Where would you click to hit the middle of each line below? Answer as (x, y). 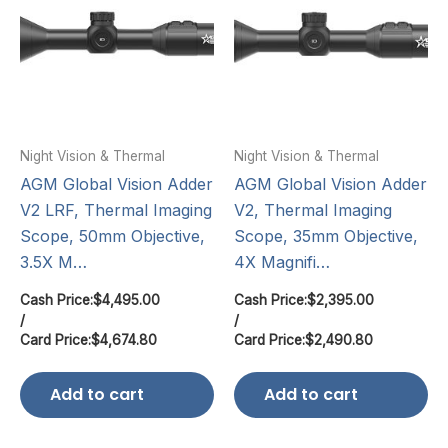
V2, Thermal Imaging (313, 210)
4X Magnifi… (282, 262)
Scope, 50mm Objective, (112, 236)
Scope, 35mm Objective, (326, 236)
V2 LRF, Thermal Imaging (116, 210)
